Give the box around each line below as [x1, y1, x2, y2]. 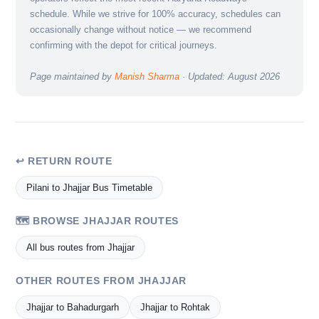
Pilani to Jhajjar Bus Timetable [26, 182, 152, 194]
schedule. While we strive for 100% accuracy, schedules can [30, 9, 281, 20]
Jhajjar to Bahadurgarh [26, 302, 119, 313]
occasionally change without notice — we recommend [30, 24, 251, 36]
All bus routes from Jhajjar [26, 242, 135, 253]
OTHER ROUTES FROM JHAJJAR [16, 275, 187, 287]
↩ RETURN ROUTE [16, 155, 113, 167]
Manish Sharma [115, 71, 179, 83]
